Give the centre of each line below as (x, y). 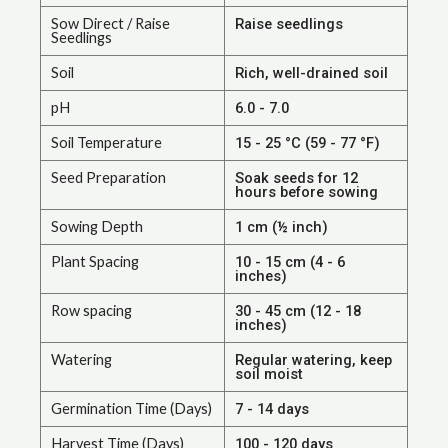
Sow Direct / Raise (110, 24)
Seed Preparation (108, 178)
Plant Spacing (95, 262)
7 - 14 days (272, 409)
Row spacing (91, 311)
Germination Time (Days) (131, 409)
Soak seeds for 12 (296, 178)
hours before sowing (306, 192)
